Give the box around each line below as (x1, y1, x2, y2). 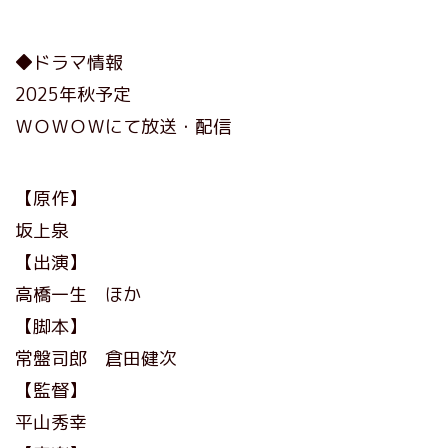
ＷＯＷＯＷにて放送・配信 (15, 113, 231, 139)
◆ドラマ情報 (15, 49, 123, 75)
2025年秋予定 (15, 81, 131, 107)
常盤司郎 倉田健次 (15, 345, 177, 371)
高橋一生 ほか (15, 281, 141, 307)
